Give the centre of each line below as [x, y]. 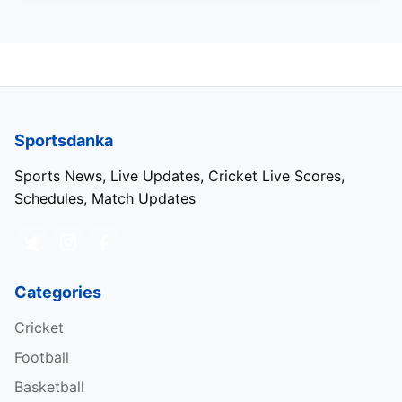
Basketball [49, 386]
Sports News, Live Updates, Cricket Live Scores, [179, 175]
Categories [58, 292]
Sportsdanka [64, 140]
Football [42, 357]
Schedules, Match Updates [105, 198]
